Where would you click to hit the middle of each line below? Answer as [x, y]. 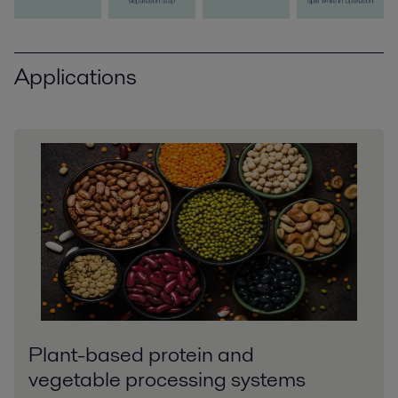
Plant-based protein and [141, 354]
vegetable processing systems [167, 378]
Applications [76, 77]
